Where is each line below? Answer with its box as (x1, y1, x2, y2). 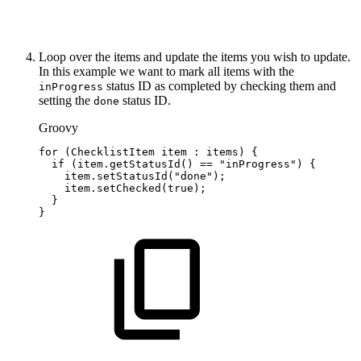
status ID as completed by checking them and (103, 79, 336, 93)
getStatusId (110, 158, 180, 171)
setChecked (97, 182, 161, 195)
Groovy (39, 121, 78, 135)
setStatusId (97, 170, 168, 183)
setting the (39, 93, 93, 108)
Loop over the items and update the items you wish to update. (39, 50, 351, 64)
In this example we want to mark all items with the (39, 64, 294, 79)
